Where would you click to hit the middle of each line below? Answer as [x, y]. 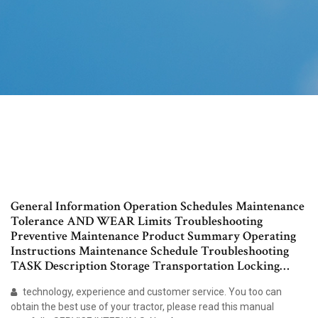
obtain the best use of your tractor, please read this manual [142, 307]
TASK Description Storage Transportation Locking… [150, 266]
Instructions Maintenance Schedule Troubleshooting [150, 251]
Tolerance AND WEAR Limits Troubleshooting [137, 221]
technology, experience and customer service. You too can [151, 292]
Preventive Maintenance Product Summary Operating [153, 236]
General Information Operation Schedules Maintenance [158, 207]
